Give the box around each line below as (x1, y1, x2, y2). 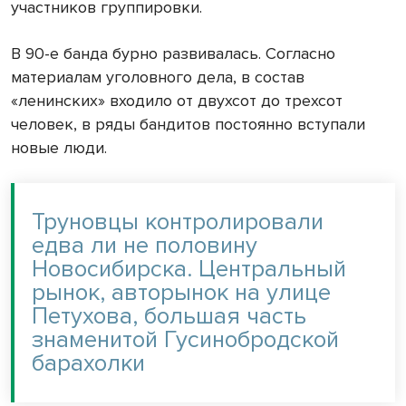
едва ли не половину (32, 231, 257, 261)
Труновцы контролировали (32, 208, 324, 237)
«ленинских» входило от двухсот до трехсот (11, 91, 343, 111)
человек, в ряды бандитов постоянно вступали (11, 114, 365, 135)
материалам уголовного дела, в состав (11, 67, 304, 88)
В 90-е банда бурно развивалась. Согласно (11, 43, 335, 64)
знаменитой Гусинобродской (32, 325, 339, 355)
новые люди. (11, 138, 107, 159)
